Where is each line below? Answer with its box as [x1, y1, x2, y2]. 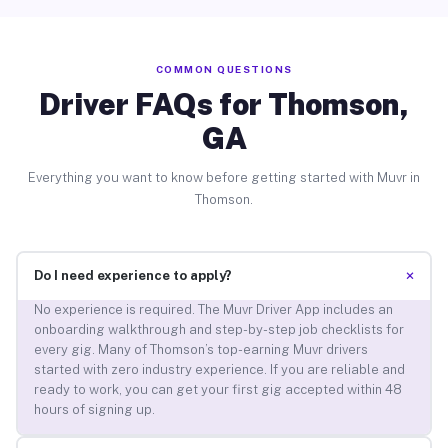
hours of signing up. [33, 402, 155, 418]
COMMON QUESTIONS [155, 62, 293, 75]
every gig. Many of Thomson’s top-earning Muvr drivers [33, 342, 368, 358]
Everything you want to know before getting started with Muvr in [28, 169, 420, 185]
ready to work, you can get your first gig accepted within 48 [33, 382, 402, 398]
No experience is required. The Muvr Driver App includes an [33, 302, 393, 318]
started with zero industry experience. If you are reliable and [33, 362, 405, 378]
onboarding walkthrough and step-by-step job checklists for [33, 322, 404, 338]
